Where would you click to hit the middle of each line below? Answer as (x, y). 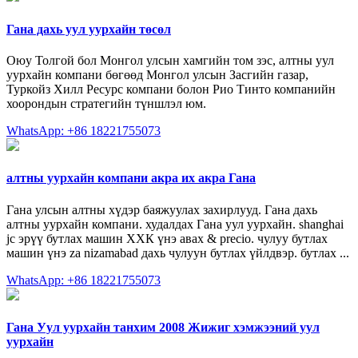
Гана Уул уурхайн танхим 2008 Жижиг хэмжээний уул (163, 327)
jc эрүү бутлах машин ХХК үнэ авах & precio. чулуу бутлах (167, 238)
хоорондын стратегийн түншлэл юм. (106, 103)
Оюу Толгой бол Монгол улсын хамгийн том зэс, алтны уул (170, 60)
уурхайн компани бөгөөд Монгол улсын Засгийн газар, (157, 75)
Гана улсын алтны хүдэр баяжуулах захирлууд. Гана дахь (162, 209)
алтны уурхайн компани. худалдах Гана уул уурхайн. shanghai (175, 224)
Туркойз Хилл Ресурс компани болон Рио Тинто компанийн (171, 89)
